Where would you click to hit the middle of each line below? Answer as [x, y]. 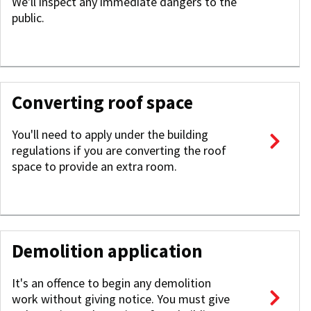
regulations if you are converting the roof [119, 150]
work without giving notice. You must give [121, 299]
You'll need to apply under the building [110, 134]
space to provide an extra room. [94, 166]
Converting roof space [102, 102]
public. [28, 18]
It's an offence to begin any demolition [111, 283]
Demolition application [107, 251]
